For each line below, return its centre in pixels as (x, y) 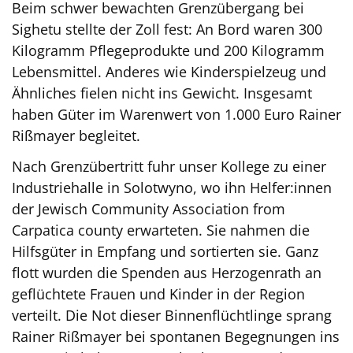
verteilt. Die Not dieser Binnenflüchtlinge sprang (172, 315)
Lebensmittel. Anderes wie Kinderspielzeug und (169, 71)
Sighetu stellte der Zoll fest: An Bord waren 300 (167, 29)
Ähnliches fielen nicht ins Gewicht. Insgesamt (162, 93)
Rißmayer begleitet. (76, 135)
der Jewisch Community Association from (149, 208)
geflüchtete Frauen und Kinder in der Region (158, 294)
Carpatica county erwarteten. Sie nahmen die (161, 230)
